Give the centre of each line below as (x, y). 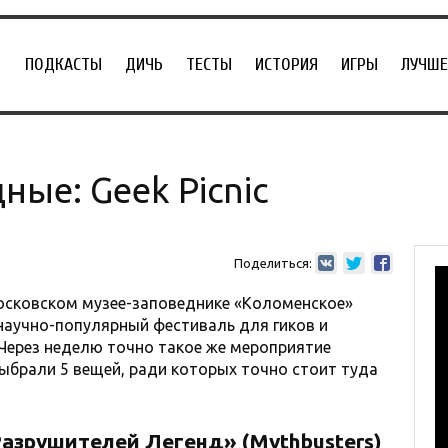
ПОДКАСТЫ (63, 64)
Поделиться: (272, 263)
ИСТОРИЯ (286, 64)
